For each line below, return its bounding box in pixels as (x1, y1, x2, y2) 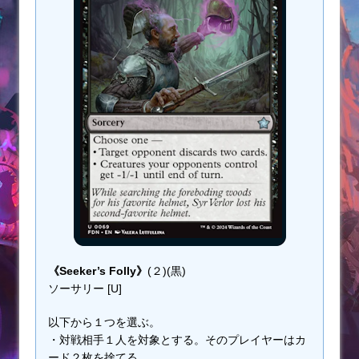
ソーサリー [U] (48, 282, 122, 296)
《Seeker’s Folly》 (48, 264, 147, 278)
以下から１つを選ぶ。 (48, 316, 160, 329)
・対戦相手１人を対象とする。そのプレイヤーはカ (48, 333, 306, 347)
